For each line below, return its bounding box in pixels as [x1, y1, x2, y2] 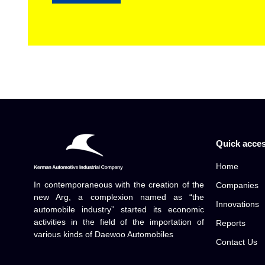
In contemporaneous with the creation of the [34, 180, 205, 190]
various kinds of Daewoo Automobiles [34, 230, 173, 240]
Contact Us [216, 237, 258, 247]
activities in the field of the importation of [34, 217, 205, 227]
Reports [216, 218, 246, 228]
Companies [216, 180, 259, 190]
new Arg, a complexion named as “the [34, 192, 205, 202]
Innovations [216, 199, 260, 209]
